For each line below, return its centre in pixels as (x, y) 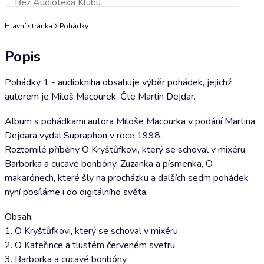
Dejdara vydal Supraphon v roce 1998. (83, 136)
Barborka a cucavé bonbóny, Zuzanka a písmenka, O (109, 164)
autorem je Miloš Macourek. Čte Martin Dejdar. (100, 97)
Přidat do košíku (123, 6)
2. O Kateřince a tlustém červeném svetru (90, 245)
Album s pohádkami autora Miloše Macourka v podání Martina (130, 121)
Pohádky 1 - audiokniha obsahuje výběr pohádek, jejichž (118, 82)
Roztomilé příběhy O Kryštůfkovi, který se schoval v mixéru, (126, 150)
